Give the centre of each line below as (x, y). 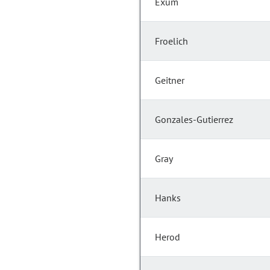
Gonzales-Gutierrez (194, 120)
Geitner (170, 80)
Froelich (171, 41)
